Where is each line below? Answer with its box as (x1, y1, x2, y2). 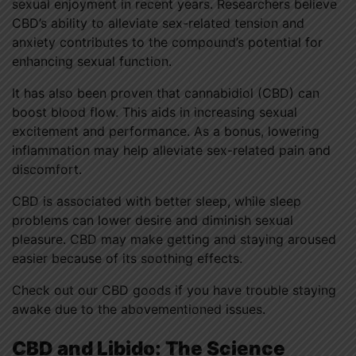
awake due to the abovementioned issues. (12, 300, 265, 317)
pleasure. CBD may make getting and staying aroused (12, 230, 336, 247)
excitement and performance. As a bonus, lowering (12, 122, 319, 139)
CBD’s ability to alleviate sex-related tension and (12, 14, 304, 31)
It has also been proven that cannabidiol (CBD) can (12, 84, 319, 101)
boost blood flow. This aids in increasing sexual (12, 103, 297, 120)
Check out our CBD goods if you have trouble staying (12, 281, 336, 298)
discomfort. (12, 161, 82, 177)
